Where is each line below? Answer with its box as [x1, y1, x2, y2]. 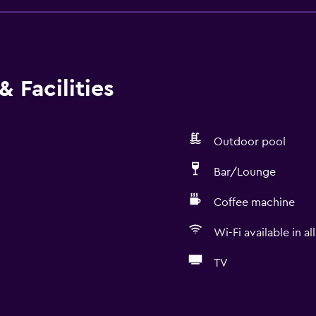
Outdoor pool [213, 136, 286, 147]
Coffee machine [213, 197, 295, 208]
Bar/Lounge [213, 166, 276, 178]
